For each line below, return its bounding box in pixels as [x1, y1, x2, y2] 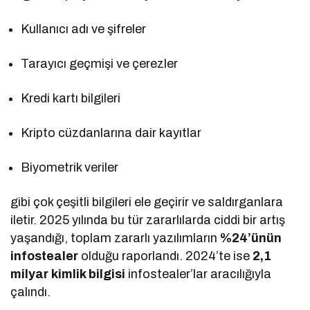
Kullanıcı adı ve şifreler [21, 21, 147, 36]
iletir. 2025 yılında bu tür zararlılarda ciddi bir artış [10, 212, 286, 227]
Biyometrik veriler [21, 160, 119, 174]
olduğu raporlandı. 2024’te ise [78, 248, 253, 263]
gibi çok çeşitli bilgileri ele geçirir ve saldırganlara [10, 194, 284, 209]
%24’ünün [220, 230, 282, 245]
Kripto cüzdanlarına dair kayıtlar [21, 125, 202, 140]
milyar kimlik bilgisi [10, 266, 126, 281]
